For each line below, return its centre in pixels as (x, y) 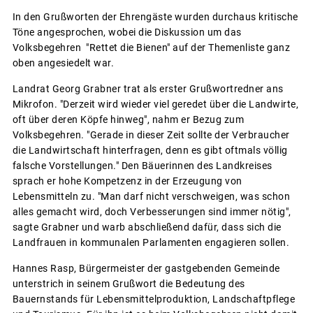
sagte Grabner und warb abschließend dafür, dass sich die (147, 227)
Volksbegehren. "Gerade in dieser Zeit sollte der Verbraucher (151, 135)
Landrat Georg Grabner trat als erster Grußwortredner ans (148, 89)
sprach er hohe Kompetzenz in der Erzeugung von (127, 181)
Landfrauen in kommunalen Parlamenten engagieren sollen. (151, 243)
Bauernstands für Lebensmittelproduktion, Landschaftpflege (153, 299)
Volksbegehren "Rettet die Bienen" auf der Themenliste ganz (151, 48)
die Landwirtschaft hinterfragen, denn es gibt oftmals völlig (150, 151)
